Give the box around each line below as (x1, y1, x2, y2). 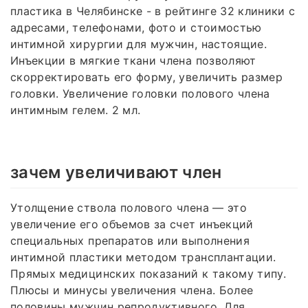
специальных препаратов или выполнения (10, 233, 250, 247)
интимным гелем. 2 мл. (10, 102, 141, 117)
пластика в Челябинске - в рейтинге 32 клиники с (10, 3, 296, 18)
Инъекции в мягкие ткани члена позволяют (10, 53, 256, 67)
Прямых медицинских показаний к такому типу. (10, 266, 287, 280)
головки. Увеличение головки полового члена (10, 86, 270, 100)
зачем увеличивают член (10, 162, 222, 182)
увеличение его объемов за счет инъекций (10, 217, 254, 231)
